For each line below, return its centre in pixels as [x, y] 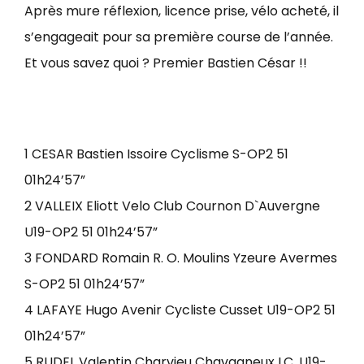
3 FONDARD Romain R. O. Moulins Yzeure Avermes [181, 258]
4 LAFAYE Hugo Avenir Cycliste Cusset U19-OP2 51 [180, 310]
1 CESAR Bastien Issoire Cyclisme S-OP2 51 [156, 154]
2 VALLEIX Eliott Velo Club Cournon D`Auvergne [172, 206]
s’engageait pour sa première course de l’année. [179, 37]
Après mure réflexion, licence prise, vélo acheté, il [182, 11]
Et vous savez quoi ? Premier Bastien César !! [166, 63]
